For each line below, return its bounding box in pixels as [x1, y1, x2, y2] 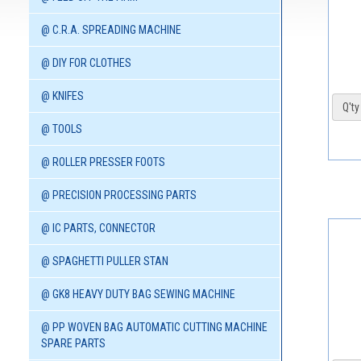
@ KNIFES [41, 89, 84, 103]
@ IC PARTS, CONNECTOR [41, 222, 156, 235]
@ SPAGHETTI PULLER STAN [41, 255, 168, 268]
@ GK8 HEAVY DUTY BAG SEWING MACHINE [41, 288, 235, 301]
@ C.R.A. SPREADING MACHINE [41, 23, 181, 37]
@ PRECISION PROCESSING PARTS [41, 189, 197, 202]
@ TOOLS [41, 122, 82, 136]
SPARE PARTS [41, 337, 106, 351]
